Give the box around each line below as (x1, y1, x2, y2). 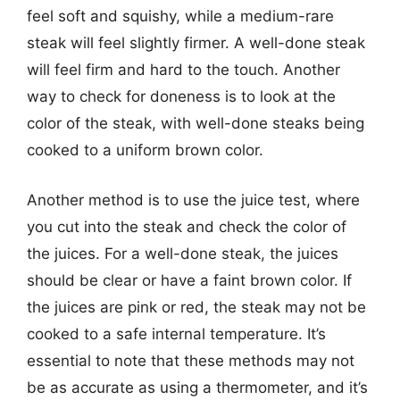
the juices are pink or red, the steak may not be (27, 297, 366, 316)
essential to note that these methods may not (27, 351, 354, 370)
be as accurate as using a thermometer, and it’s (27, 378, 368, 396)
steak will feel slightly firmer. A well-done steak (27, 34, 365, 52)
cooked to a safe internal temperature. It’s (27, 324, 326, 343)
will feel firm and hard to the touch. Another (27, 61, 340, 79)
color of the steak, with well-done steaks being (27, 114, 364, 132)
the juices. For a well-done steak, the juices (27, 244, 338, 262)
